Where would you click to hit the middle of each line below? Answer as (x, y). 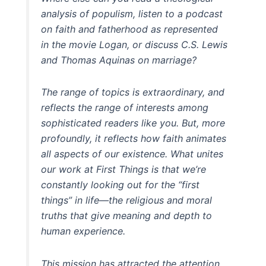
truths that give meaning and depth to (127, 216)
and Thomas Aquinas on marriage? (119, 60)
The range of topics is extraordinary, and (133, 92)
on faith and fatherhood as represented (130, 29)
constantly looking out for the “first (121, 185)
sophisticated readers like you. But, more (133, 123)
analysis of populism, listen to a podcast (132, 14)
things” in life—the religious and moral (127, 200)
